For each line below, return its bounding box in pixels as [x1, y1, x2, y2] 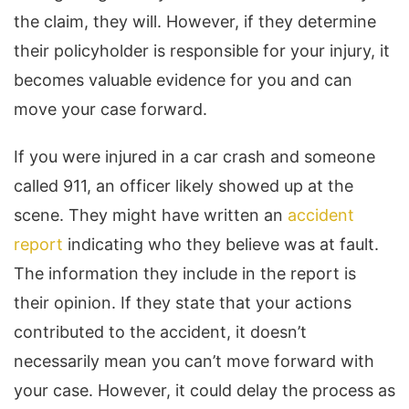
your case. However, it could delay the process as [14, 380, 395, 400]
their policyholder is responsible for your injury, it [14, 40, 390, 60]
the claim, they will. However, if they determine [14, 11, 376, 31]
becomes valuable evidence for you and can [14, 69, 352, 89]
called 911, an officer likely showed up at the [14, 175, 353, 195]
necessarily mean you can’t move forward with [14, 351, 374, 371]
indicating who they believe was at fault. [63, 234, 379, 254]
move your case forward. [14, 99, 207, 119]
